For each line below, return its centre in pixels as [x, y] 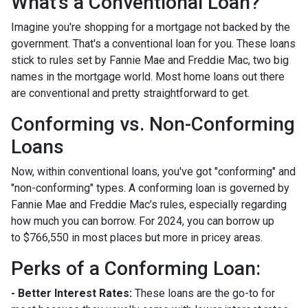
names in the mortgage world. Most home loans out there [148, 77]
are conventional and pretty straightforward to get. [130, 93]
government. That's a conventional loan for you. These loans [153, 44]
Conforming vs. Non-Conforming [153, 124]
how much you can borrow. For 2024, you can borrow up [143, 221]
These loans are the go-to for [203, 294]
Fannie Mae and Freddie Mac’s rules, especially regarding [149, 205]
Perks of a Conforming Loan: [136, 269]
